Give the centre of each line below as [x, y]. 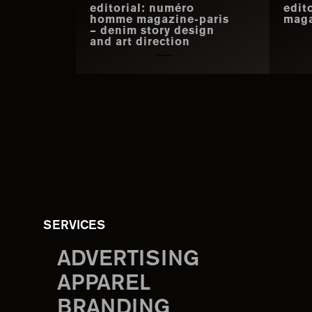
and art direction [140, 43]
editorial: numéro [142, 9]
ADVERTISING [128, 260]
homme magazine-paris [159, 21]
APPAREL [104, 284]
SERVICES [74, 226]
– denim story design [152, 32]
